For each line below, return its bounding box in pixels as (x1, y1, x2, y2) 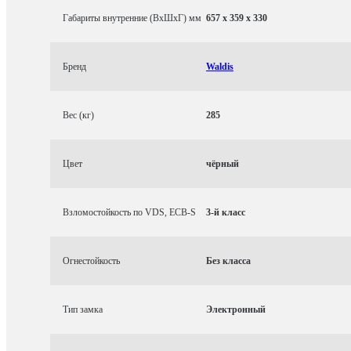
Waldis (206, 60, 233, 72)
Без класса (206, 255, 251, 266)
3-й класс (206, 206, 245, 218)
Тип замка (63, 303, 103, 315)
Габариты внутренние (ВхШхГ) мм (63, 12, 201, 24)
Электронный (206, 303, 266, 315)
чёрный (206, 157, 239, 169)
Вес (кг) (63, 109, 94, 121)
